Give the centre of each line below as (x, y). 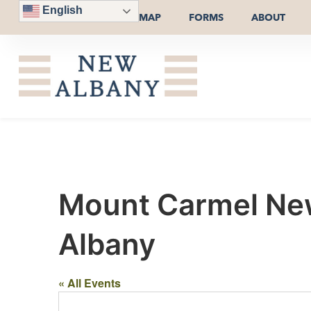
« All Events (90, 283)
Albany (107, 244)
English (61, 10)
